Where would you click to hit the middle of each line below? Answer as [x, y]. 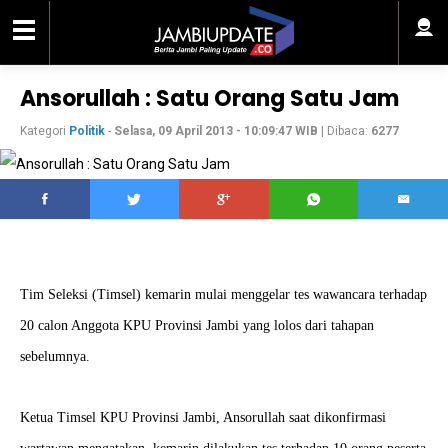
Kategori [44, 131]
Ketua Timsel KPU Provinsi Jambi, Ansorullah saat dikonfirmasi [203, 417]
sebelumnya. [55, 356]
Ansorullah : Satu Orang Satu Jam [209, 98]
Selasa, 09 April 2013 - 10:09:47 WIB [216, 131]
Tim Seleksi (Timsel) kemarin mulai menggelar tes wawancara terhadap [223, 294]
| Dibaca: [344, 131]
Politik [87, 131]
